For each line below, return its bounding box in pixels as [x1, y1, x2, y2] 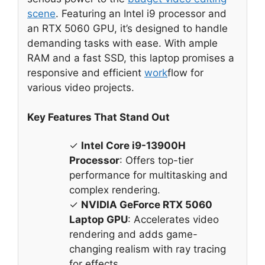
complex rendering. [69, 183, 160, 196]
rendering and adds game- [69, 228, 198, 240]
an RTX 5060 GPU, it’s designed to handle [27, 22, 228, 34]
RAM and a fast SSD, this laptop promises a [27, 51, 234, 64]
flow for [167, 66, 203, 79]
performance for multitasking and [69, 169, 228, 181]
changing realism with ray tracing [69, 243, 226, 255]
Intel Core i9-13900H [81, 139, 186, 151]
